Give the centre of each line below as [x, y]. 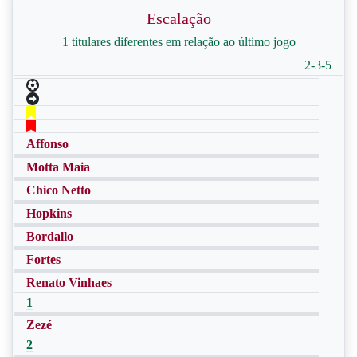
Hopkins [49, 213]
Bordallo [50, 236]
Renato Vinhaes [69, 282]
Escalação [178, 18]
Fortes [43, 259]
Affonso [47, 144]
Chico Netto [59, 190]
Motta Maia [58, 167]
